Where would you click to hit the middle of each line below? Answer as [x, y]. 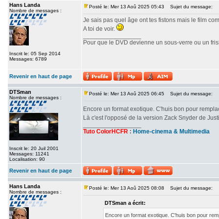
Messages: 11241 [29, 154]
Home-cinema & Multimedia [171, 131]
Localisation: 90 [27, 159]
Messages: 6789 [28, 59]
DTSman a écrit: [125, 203]
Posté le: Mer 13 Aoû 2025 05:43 [127, 7]
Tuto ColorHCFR [106, 131]
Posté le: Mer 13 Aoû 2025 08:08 [127, 188]
